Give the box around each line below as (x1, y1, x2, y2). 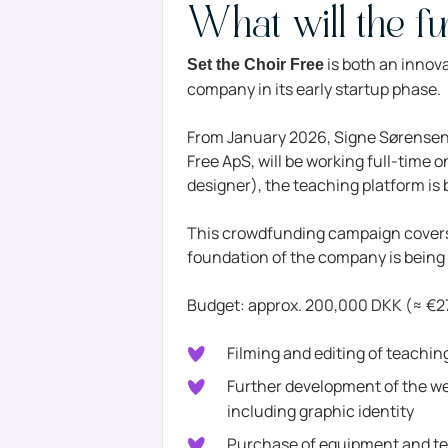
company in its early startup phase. (187, 78, 442, 101)
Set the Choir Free (187, 56, 325, 74)
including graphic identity (227, 400, 415, 423)
